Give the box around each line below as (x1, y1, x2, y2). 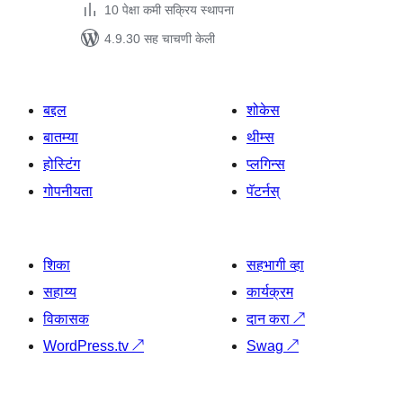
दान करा (246, 311, 293, 327)
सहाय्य (43, 284, 76, 300)
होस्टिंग (43, 157, 80, 172)
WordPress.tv (43, 338, 132, 354)
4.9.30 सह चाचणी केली (104, 31, 215, 46)
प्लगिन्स (246, 157, 285, 172)
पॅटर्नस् (246, 184, 280, 199)
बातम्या (43, 130, 78, 145)
